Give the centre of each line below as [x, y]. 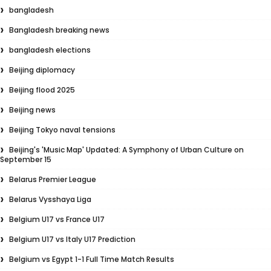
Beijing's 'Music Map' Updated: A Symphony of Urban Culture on [126, 150]
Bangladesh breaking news [59, 30]
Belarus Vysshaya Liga [50, 199]
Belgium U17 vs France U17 [57, 219]
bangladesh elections [50, 50]
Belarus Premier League [53, 179]
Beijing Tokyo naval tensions [62, 130]
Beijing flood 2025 [42, 90]
